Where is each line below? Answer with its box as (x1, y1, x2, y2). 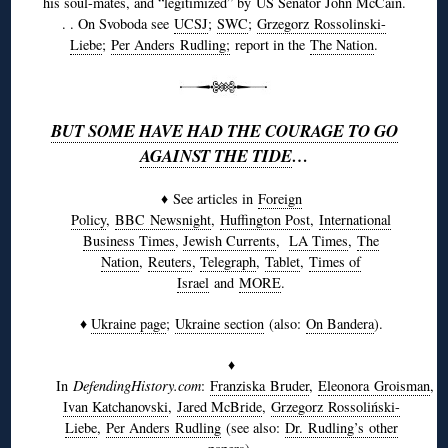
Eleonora (317, 375, 374, 395)
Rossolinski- (314, 13, 386, 33)
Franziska (209, 375, 265, 395)
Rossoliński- (327, 396, 400, 416)
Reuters (148, 251, 193, 271)
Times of (309, 251, 362, 271)
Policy (71, 209, 107, 229)
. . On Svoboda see (62, 13, 174, 33)
